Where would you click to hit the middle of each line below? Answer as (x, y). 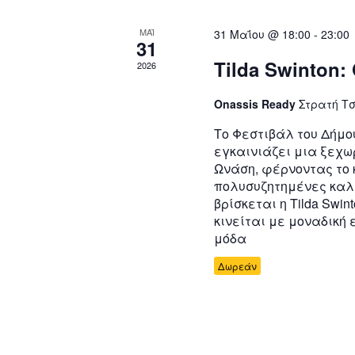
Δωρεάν (238, 266)
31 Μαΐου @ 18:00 (263, 34)
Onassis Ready (257, 104)
